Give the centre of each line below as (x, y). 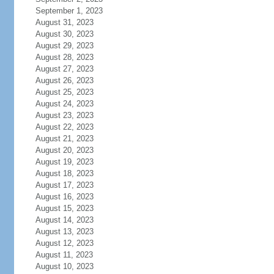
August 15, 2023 (64, 208)
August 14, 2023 (64, 220)
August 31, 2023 (64, 22)
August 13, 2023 (64, 231)
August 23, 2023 (64, 115)
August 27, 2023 (64, 69)
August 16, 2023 (64, 197)
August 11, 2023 (64, 255)
